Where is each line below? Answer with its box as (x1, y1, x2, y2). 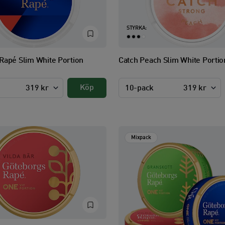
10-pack (125, 84, 154, 93)
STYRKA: (127, 25, 147, 31)
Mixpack (131, 135, 151, 141)
